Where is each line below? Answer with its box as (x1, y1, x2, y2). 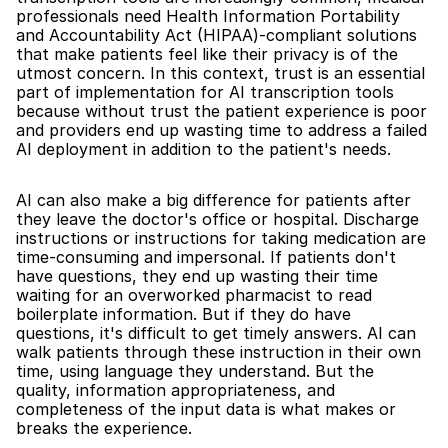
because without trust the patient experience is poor (16, 101, 427, 121)
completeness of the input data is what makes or (16, 399, 396, 419)
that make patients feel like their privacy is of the (16, 44, 398, 64)
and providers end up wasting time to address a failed (16, 120, 427, 140)
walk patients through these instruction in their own (16, 342, 421, 362)
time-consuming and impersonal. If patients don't (16, 247, 396, 267)
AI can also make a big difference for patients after (16, 190, 411, 210)
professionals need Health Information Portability (16, 6, 400, 26)
